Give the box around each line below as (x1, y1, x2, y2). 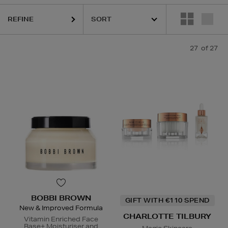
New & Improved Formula (19, 204, 103, 213)
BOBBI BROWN (31, 193, 91, 203)
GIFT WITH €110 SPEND (125, 196, 210, 205)
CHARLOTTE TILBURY (123, 212, 211, 221)
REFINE (8, 15, 34, 23)
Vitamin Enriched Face (23, 215, 98, 224)
